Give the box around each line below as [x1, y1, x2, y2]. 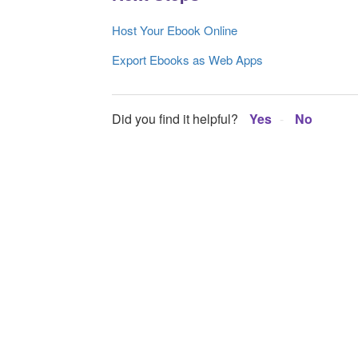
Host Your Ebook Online [112, 22, 237, 39]
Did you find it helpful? [112, 109, 238, 128]
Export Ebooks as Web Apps [112, 51, 263, 69]
